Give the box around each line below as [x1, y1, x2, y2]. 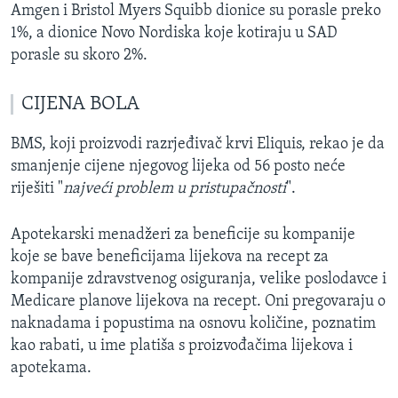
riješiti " [11, 180, 63, 198]
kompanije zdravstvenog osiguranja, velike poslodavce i [11, 271, 386, 289]
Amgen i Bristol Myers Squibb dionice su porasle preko [11, 3, 381, 20]
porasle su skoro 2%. [11, 47, 147, 65]
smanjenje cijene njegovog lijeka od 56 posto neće [11, 158, 346, 176]
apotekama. [11, 360, 92, 378]
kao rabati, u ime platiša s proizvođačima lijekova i [11, 338, 353, 355]
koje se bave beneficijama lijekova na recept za [11, 249, 329, 267]
